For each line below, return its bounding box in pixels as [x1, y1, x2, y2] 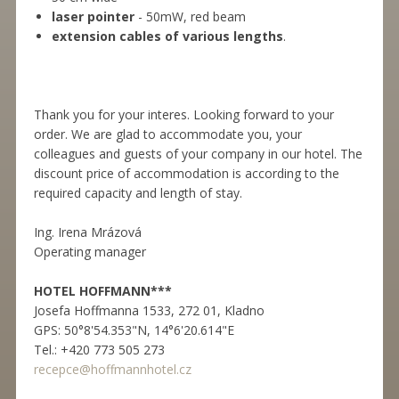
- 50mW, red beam [134, 8, 246, 26]
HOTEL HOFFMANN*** [33, 282, 172, 300]
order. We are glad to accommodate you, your [33, 126, 302, 143]
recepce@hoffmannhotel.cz [33, 361, 191, 379]
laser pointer [51, 8, 134, 26]
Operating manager [33, 243, 146, 261]
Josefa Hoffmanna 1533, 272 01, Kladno [33, 302, 265, 320]
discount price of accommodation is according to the [33, 165, 339, 183]
